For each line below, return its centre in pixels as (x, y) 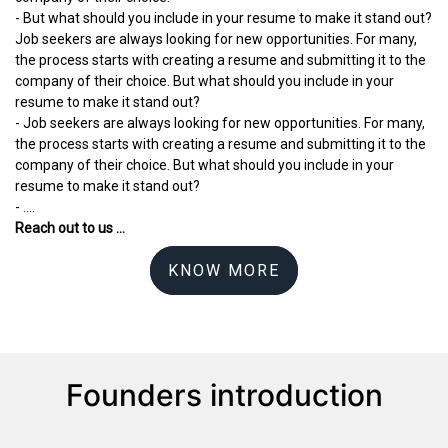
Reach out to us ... (70, 228)
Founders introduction (224, 394)
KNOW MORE (224, 271)
